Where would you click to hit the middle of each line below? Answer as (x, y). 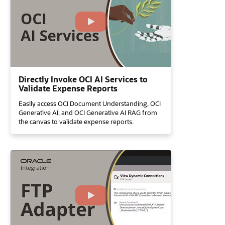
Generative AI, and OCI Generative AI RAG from (88, 112)
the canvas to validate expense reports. (76, 121)
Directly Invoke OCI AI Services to (83, 79)
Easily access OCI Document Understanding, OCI (90, 103)
